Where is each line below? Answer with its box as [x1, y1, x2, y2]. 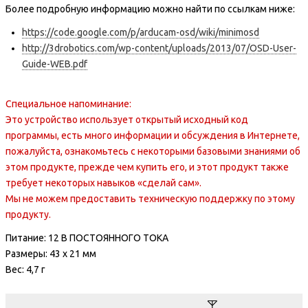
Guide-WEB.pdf [22, 58, 87, 69]
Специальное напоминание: [5, 98, 131, 109]
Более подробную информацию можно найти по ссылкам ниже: [5, 3, 295, 14]
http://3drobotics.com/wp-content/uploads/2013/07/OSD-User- [22, 43, 296, 54]
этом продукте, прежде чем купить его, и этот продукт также [5, 161, 289, 173]
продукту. [5, 208, 53, 220]
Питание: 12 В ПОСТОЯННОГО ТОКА [5, 232, 168, 243]
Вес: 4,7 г [5, 264, 45, 275]
